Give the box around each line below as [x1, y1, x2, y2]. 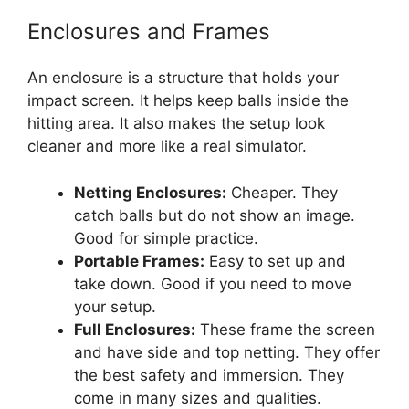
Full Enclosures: [74, 320, 195, 339]
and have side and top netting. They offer [74, 342, 380, 362]
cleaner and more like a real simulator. [27, 137, 307, 156]
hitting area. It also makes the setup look [27, 114, 325, 133]
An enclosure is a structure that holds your [27, 68, 339, 88]
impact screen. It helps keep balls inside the [27, 91, 349, 110]
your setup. [74, 297, 156, 316]
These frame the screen [195, 320, 375, 339]
